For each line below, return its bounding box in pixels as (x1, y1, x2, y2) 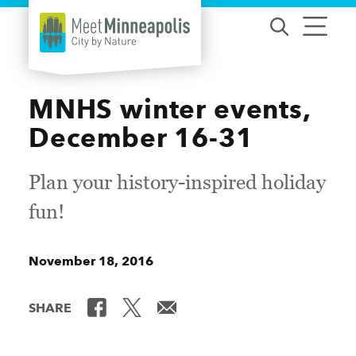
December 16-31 (29, 122, 253, 153)
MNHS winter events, (29, 93, 311, 125)
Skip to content (19, 17, 106, 33)
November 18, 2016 (29, 253, 153, 269)
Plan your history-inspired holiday (29, 171, 326, 193)
